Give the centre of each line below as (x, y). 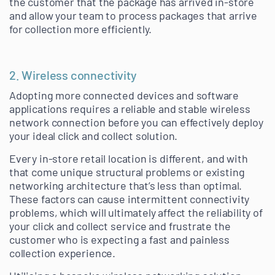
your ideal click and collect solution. (94, 136)
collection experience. (63, 253)
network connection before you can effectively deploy (136, 122)
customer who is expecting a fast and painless (119, 240)
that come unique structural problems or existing (127, 172)
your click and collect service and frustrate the (120, 226)
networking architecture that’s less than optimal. (126, 186)
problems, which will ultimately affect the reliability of (136, 213)
